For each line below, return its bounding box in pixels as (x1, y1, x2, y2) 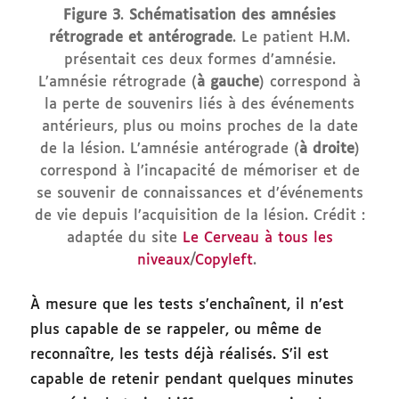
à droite (298, 142, 354, 158)
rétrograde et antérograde (49, 30, 232, 46)
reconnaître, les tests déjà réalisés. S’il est (30, 347, 330, 363)
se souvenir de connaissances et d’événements (36, 186, 363, 202)
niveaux (137, 253, 190, 269)
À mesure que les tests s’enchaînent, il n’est (30, 297, 345, 313)
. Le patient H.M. (232, 30, 350, 46)
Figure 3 (63, 8, 120, 24)
